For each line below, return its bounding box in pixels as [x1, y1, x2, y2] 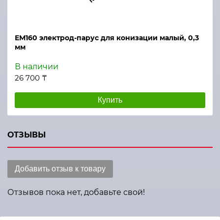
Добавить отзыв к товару [15, 165, 106, 173]
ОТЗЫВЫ [7, 130, 46, 139]
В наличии [15, 62, 58, 71]
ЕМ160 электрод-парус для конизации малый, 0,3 [15, 33, 199, 42]
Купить [98, 96, 122, 104]
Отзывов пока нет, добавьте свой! [7, 188, 145, 197]
